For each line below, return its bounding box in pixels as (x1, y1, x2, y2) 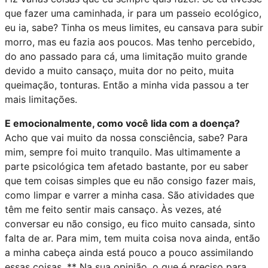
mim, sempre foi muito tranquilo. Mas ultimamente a (5, 145, 240, 158)
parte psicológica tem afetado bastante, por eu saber (5, 160, 248, 172)
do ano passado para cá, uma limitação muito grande (5, 50, 247, 62)
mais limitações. (5, 93, 77, 105)
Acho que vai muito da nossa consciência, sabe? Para (5, 131, 248, 144)
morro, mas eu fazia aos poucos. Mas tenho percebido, (5, 35, 255, 48)
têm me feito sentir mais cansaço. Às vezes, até (5, 203, 221, 215)
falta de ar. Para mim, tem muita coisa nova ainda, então (5, 232, 260, 244)
